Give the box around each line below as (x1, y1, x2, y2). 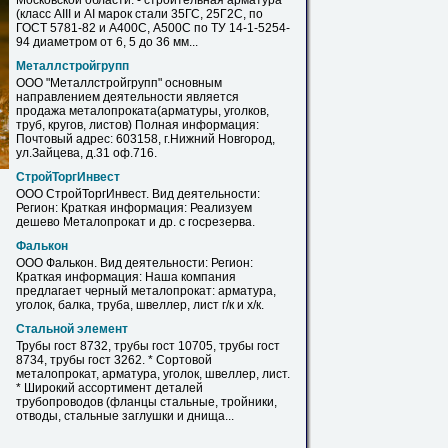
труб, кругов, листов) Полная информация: (16, 118, 259, 132)
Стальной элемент (16, 322, 128, 336)
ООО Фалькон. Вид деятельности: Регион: (16, 256, 253, 270)
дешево (16, 215, 63, 229)
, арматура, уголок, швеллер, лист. (96, 367, 290, 381)
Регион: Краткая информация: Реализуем (16, 201, 252, 215)
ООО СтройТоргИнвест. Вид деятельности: (16, 187, 260, 201)
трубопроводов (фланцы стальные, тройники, (16, 395, 277, 409)
